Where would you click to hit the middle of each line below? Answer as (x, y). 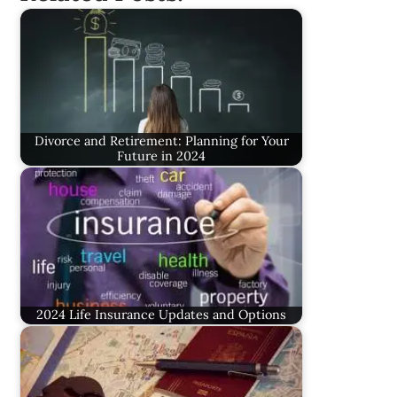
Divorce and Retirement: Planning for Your (161, 141)
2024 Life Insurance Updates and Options (162, 315)
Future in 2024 (162, 156)
